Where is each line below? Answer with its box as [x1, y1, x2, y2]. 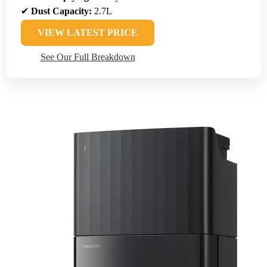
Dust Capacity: [31, 6, 92, 17]
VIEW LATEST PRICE [38, 27, 138, 38]
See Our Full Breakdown [40, 52, 135, 63]
